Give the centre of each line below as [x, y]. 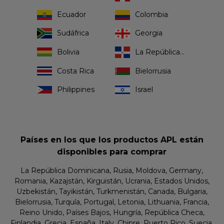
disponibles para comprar [112, 152]
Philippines [75, 89]
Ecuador [71, 14]
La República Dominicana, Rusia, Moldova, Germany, [112, 171]
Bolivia [68, 52]
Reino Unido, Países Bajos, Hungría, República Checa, [112, 213]
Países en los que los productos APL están [112, 140]
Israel [144, 89]
